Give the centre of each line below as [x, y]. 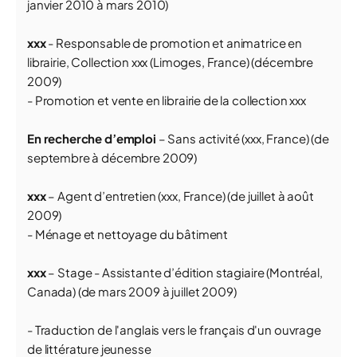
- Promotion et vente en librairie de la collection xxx [167, 100]
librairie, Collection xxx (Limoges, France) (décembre [171, 62]
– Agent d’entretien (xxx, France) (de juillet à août [181, 196]
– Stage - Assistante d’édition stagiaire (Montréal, [185, 272]
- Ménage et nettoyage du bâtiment [128, 234]
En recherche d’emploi [92, 138]
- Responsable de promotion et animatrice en [174, 43]
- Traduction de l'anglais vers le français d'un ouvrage [174, 330]
